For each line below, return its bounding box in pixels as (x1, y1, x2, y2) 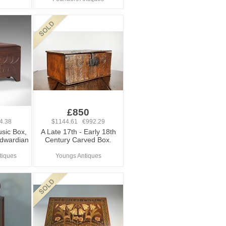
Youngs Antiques (55, 152, 101, 159)
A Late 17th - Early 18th (40, 128, 116, 136)
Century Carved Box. (45, 136, 111, 144)
